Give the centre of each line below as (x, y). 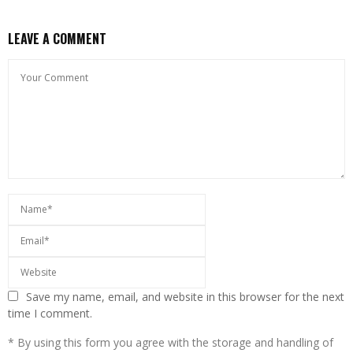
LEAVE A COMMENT (57, 39)
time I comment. (50, 314)
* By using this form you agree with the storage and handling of (171, 343)
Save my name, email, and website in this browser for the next (185, 297)
